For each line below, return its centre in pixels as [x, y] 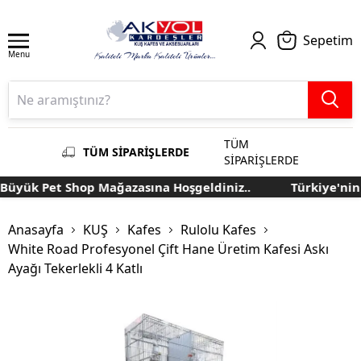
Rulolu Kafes [218, 230]
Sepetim [328, 40]
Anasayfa [36, 230]
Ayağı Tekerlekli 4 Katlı [75, 269]
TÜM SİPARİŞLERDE [136, 152]
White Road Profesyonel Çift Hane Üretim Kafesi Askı [168, 249]
